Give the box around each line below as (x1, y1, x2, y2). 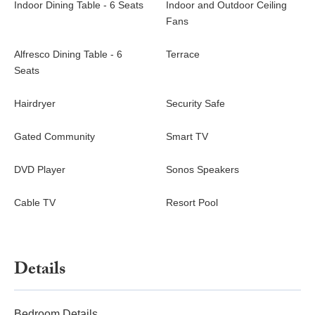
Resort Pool (166, 197, 218, 209)
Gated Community (14, 131, 95, 143)
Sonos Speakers (166, 164, 239, 176)
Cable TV (14, 197, 56, 209)
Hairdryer (14, 98, 56, 110)
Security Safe (166, 98, 225, 110)
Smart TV (166, 131, 208, 143)
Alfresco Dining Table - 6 (14, 49, 122, 60)
